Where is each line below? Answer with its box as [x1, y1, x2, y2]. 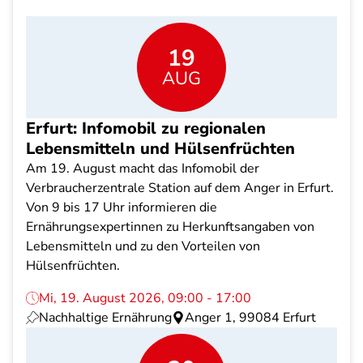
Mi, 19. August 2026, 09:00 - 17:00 [39, 289, 251, 307]
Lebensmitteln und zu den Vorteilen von [26, 237, 260, 255]
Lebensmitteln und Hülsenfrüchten [26, 138, 295, 160]
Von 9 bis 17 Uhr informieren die [26, 199, 217, 216]
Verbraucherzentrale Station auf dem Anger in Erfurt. [26, 179, 334, 197]
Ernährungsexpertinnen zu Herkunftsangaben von [26, 218, 314, 236]
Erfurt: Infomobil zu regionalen [26, 117, 266, 139]
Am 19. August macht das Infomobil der [26, 160, 259, 177]
